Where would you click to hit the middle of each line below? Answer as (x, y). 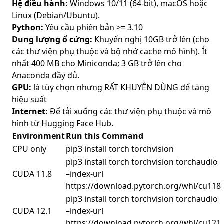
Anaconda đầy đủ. (46, 75)
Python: (28, 27)
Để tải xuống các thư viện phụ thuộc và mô (130, 111)
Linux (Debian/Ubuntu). (56, 15)
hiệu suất (29, 99)
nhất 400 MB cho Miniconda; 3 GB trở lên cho (97, 63)
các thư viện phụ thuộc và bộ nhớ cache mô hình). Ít (110, 51)
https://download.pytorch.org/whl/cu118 (143, 186)
